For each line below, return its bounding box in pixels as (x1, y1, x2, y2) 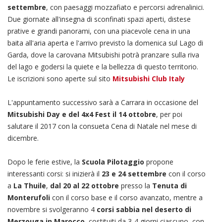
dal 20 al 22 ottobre (50, 181, 119, 190)
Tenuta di (152, 181, 187, 190)
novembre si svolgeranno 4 (7, 205, 97, 214)
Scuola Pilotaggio (82, 157, 144, 166)
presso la (119, 181, 152, 190)
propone (144, 157, 173, 166)
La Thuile (13, 181, 46, 190)
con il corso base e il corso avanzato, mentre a (50, 193, 203, 202)
